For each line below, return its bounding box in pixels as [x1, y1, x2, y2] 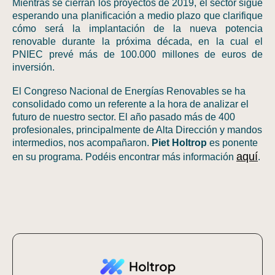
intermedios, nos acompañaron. [12, 137, 149, 148]
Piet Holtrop [152, 137, 207, 148]
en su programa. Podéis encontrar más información [12, 152, 236, 162]
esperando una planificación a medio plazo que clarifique [12, 10, 263, 21]
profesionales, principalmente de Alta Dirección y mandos [12, 125, 262, 135]
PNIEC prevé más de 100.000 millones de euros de [12, 49, 263, 60]
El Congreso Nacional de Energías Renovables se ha [12, 86, 246, 96]
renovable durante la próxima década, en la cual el [12, 36, 263, 47]
